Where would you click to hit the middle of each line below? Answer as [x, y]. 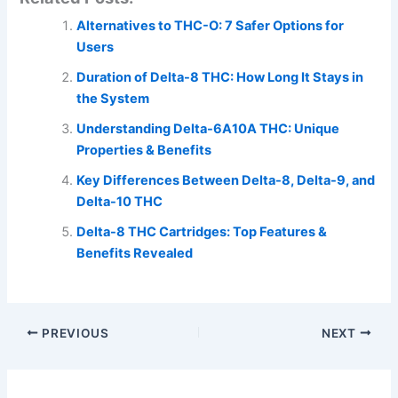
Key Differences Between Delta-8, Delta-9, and [226, 180]
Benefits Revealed [135, 253]
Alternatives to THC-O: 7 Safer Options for [211, 25]
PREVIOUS [74, 333]
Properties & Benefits [144, 150]
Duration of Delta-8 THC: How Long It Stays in [220, 77]
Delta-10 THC [120, 201]
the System [113, 98]
